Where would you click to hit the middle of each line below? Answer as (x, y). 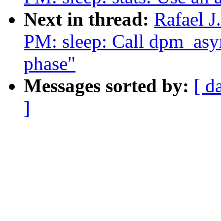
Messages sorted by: (109, 86)
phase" (50, 64)
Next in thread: (89, 19)
